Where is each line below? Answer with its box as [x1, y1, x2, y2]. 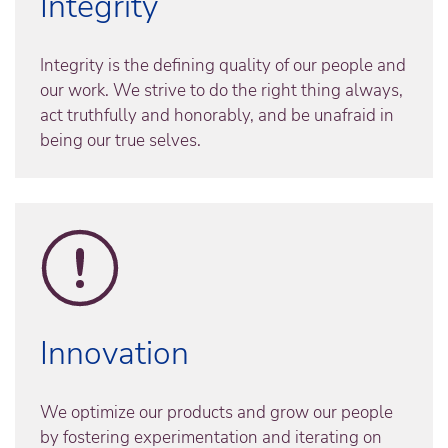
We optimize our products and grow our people [40, 401, 393, 425]
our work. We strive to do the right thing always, [40, 79, 403, 103]
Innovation [40, 332, 189, 376]
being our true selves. [40, 129, 201, 153]
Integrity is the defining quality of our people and [40, 54, 406, 78]
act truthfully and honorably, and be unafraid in [40, 104, 394, 128]
